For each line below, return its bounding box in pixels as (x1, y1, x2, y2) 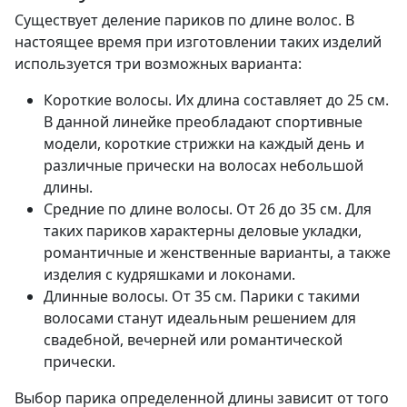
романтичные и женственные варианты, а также (44, 243, 391, 263)
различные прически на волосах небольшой (44, 155, 363, 176)
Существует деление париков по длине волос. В (15, 10, 354, 31)
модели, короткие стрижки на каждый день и (44, 134, 364, 154)
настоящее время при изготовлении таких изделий (15, 32, 382, 53)
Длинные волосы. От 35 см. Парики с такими (44, 286, 360, 307)
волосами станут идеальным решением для (44, 308, 356, 329)
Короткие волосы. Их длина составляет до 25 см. (44, 90, 389, 111)
